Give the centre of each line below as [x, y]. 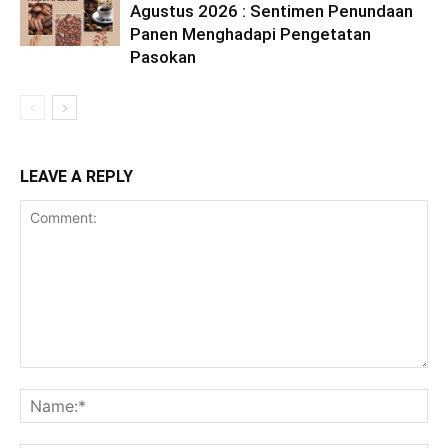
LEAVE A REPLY [76, 176]
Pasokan [163, 57]
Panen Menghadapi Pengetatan [250, 34]
